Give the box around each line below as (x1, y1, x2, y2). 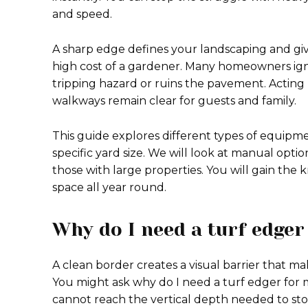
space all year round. (52, 181, 166, 194)
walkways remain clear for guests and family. (52, 94, 296, 107)
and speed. (52, 8, 112, 21)
